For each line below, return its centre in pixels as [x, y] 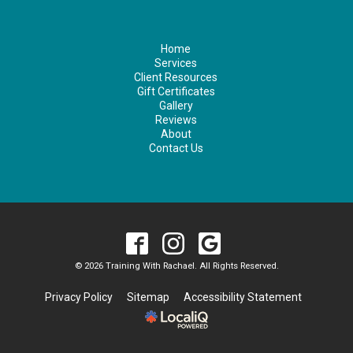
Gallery [176, 106]
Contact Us [176, 148]
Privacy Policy [79, 297]
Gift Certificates [176, 91]
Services [176, 63]
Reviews [176, 120]
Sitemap [149, 297]
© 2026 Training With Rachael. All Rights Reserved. [176, 266]
